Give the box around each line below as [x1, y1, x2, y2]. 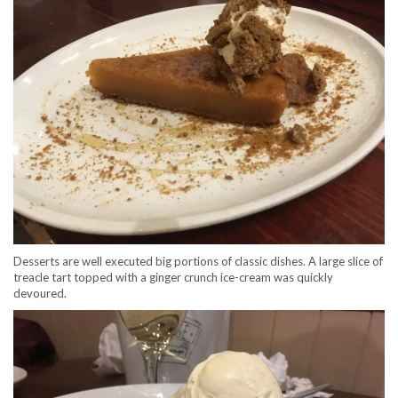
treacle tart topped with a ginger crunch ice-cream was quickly [13, 270, 333, 284]
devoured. [13, 286, 67, 300]
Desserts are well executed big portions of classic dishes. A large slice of [13, 254, 383, 268]
